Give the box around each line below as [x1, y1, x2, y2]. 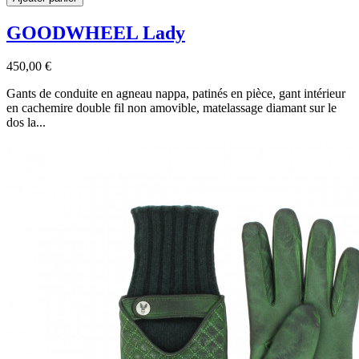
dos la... [6, 115, 46, 130]
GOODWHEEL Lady [6, 22, 185, 43]
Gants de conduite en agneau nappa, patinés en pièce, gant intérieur [6, 87, 345, 101]
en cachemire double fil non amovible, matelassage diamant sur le [6, 101, 337, 115]
